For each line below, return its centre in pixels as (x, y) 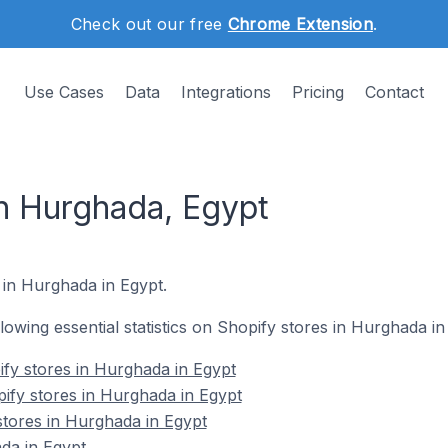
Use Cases (64, 92)
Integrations (226, 92)
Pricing (318, 92)
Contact (394, 92)
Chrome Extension (300, 24)
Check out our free (149, 24)
